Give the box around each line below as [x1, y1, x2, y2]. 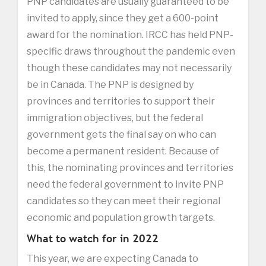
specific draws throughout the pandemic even [27, 45, 235, 57]
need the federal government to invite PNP [27, 178, 224, 190]
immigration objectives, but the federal [27, 112, 203, 123]
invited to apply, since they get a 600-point [27, 12, 218, 24]
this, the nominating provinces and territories [27, 161, 233, 173]
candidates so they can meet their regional [27, 195, 220, 207]
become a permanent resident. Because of [27, 145, 219, 157]
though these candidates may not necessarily [27, 62, 232, 74]
